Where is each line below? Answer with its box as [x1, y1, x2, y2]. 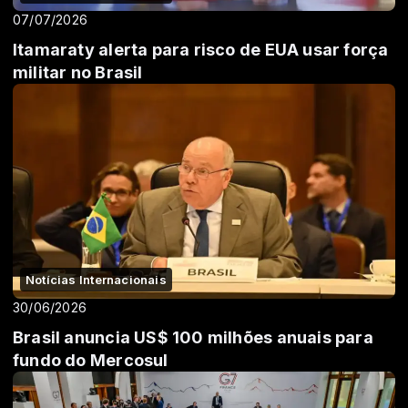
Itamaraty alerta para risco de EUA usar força [13, 40, 389, 60]
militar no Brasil [13, 63, 143, 83]
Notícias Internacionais [25, 272, 167, 288]
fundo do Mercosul [13, 351, 168, 371]
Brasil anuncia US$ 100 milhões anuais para [13, 328, 373, 348]
